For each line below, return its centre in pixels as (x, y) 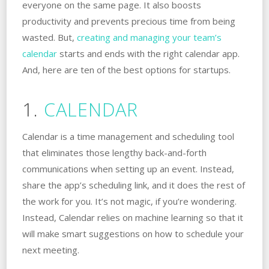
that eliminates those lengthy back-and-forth (114, 153)
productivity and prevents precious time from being (128, 21)
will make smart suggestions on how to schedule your (133, 234)
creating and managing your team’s (149, 38)
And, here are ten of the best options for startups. (126, 70)
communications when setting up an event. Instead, (128, 169)
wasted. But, (49, 38)
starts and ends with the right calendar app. (148, 54)
